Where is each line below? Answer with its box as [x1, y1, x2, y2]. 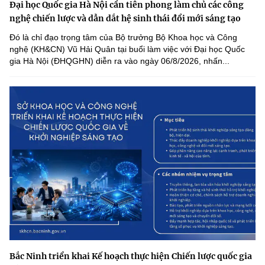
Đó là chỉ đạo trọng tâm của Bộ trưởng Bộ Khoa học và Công [9, 33, 237, 42]
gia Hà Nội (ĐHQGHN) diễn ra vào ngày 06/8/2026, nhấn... [9, 56, 230, 66]
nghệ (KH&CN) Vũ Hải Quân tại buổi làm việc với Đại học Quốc [9, 44, 245, 54]
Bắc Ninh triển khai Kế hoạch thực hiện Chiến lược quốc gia [9, 251, 252, 261]
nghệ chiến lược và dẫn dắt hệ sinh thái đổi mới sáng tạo [9, 13, 241, 24]
